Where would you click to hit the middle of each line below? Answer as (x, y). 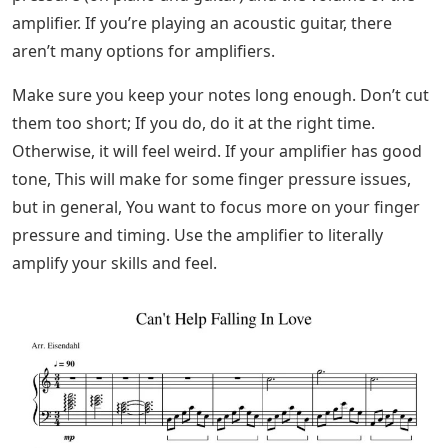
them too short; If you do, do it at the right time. (193, 122)
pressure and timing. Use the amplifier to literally (197, 234)
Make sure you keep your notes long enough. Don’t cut (220, 94)
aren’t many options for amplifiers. (143, 50)
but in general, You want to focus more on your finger (216, 206)
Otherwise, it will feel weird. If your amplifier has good (217, 150)
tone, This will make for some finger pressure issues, (211, 178)
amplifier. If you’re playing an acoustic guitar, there (202, 22)
